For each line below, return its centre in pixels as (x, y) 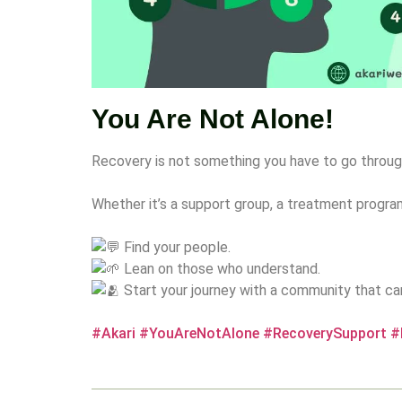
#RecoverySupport (325, 333)
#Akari (114, 333)
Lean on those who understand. (220, 268)
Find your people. (175, 247)
